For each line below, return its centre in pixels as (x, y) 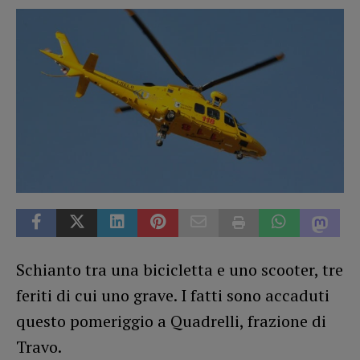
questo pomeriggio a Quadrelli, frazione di (171, 321)
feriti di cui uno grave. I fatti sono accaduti (173, 295)
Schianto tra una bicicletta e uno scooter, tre (180, 269)
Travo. (39, 346)
